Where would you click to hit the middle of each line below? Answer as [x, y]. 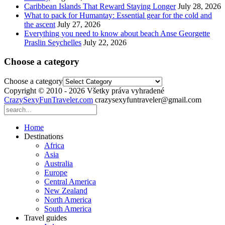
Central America [70, 182]
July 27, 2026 [79, 24]
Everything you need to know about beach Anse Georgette [117, 33]
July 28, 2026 [199, 6]
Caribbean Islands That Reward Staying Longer [100, 6]
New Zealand [66, 191]
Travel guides [45, 218]
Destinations [44, 137]
